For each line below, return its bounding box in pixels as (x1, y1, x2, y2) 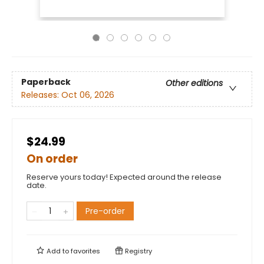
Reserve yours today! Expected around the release (27, 171, 222, 183)
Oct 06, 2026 (61, 89, 114, 101)
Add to (45, 246, 71, 256)
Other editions (166, 77, 223, 90)
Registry (123, 246, 152, 256)
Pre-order (85, 205, 125, 217)
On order (27, 151, 78, 167)
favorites (71, 246, 100, 256)
